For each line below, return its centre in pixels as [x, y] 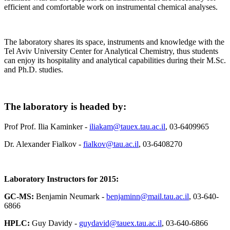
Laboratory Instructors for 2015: [61, 179]
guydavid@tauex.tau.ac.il [120, 223]
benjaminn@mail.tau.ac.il [148, 197]
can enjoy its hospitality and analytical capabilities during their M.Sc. [115, 60]
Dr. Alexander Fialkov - [44, 144]
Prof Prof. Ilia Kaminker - [47, 127]
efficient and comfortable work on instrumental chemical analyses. [111, 7]
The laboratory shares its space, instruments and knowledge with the [114, 42]
